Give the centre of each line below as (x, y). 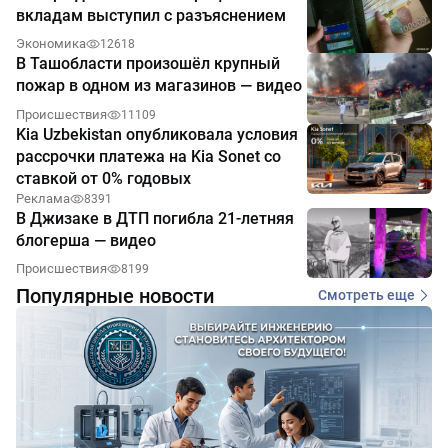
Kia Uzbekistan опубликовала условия (157, 134)
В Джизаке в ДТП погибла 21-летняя (155, 218)
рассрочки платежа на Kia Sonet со (148, 156)
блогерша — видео (86, 240)
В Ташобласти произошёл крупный (148, 64)
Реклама (43, 198)
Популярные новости (115, 295)
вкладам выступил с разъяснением (151, 16)
